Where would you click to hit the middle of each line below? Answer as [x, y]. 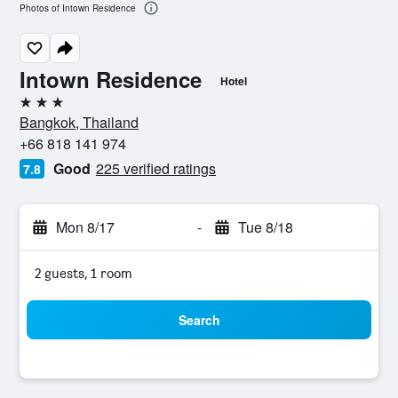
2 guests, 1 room [84, 273]
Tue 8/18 [265, 227]
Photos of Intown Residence [78, 8]
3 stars [39, 109]
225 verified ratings [156, 168]
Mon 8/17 [85, 227]
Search [199, 320]
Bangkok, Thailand [79, 122]
